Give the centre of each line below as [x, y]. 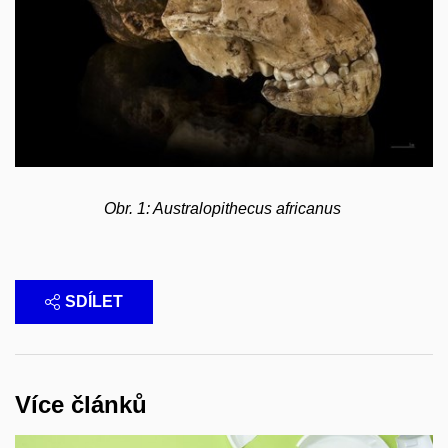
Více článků [81, 405]
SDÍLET [94, 302]
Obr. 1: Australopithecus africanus [222, 209]
